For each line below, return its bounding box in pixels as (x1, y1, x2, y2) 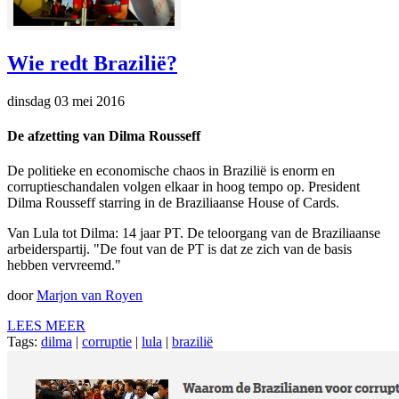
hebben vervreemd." (7, 257, 121, 273)
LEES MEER (7, 318, 85, 334)
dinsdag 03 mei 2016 (7, 93, 125, 109)
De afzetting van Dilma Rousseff (7, 128, 200, 144)
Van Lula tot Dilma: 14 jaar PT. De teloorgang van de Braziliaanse (7, 225, 380, 241)
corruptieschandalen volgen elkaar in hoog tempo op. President (7, 179, 360, 195)
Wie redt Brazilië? (7, 52, 177, 75)
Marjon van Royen (37, 288, 142, 304)
